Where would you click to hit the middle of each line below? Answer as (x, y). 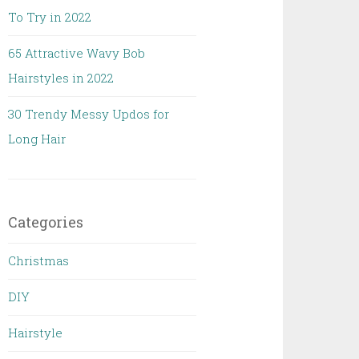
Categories (46, 222)
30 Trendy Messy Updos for (89, 114)
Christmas (39, 260)
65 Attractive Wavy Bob (77, 53)
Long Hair (37, 139)
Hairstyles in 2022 (61, 78)
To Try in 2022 (50, 17)
